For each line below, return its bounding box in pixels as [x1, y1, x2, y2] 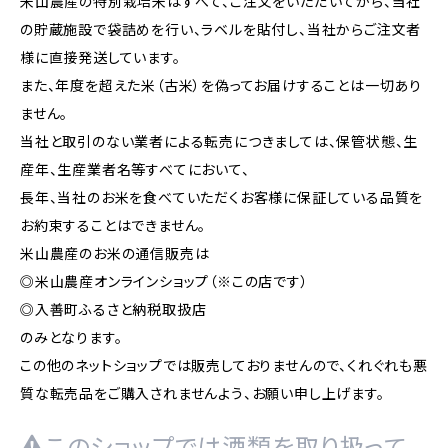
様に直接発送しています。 [20, 49, 181, 66]
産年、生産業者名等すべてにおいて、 [20, 161, 250, 178]
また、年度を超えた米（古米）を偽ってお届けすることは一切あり [20, 77, 422, 94]
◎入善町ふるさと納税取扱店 [20, 301, 207, 318]
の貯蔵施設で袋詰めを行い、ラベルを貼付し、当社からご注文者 [20, 21, 422, 38]
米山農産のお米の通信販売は [20, 245, 210, 262]
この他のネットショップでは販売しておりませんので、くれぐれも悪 [20, 357, 428, 374]
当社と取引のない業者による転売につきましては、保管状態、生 [20, 133, 419, 150]
